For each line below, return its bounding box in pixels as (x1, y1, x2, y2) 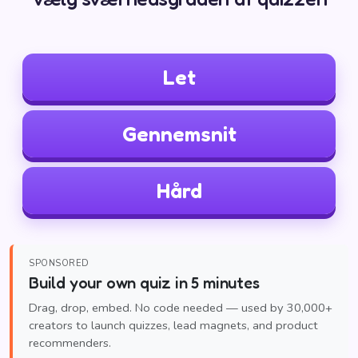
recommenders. (29, 335, 111, 351)
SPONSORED (29, 257, 90, 269)
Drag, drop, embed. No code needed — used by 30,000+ (29, 300, 332, 316)
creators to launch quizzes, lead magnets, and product (29, 317, 318, 333)
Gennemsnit (121, 121, 237, 146)
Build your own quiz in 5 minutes (29, 273, 260, 292)
